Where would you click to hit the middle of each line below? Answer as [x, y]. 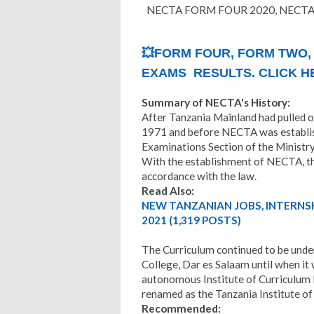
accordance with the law [198, 176]
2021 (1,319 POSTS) [191, 220]
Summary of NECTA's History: [216, 102]
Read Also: [168, 190]
